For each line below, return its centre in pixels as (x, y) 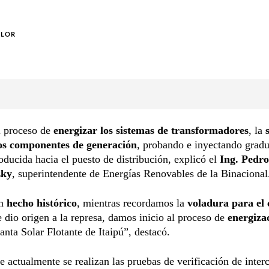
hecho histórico (42, 203)
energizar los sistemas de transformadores (151, 130)
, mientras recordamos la (132, 203)
